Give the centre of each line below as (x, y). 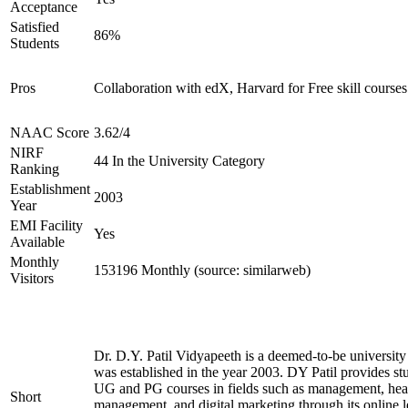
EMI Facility (46, 225)
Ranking (35, 169)
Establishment (50, 189)
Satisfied (35, 27)
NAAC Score (50, 133)
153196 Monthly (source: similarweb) (202, 270)
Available (37, 242)
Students (35, 43)
